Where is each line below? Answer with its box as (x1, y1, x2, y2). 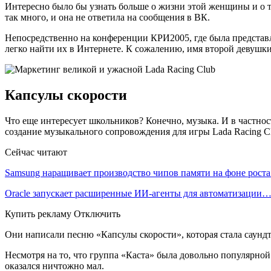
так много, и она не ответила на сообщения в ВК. (5, 11, 210, 22)
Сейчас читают (5, 146, 67, 157)
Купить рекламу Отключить (5, 208, 120, 219)
